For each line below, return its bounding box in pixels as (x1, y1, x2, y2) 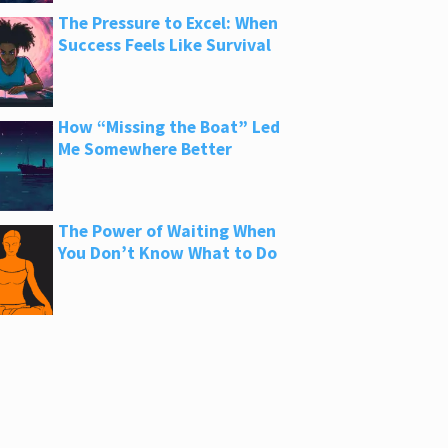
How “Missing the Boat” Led (58, 115, 281, 138)
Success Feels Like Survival (58, 33, 272, 56)
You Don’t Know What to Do (58, 241, 278, 264)
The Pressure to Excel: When (58, 11, 279, 34)
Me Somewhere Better (58, 137, 233, 160)
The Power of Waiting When (58, 219, 277, 242)
